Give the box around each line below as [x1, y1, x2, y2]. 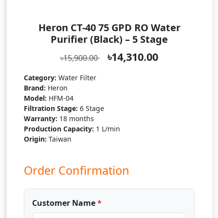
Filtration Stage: [24, 104, 78, 113]
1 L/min [94, 124, 120, 133]
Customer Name [32, 198, 97, 208]
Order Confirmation [24, 163, 129, 178]
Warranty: [24, 114, 57, 123]
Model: [24, 93, 47, 103]
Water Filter [56, 73, 96, 82]
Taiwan [47, 134, 72, 144]
